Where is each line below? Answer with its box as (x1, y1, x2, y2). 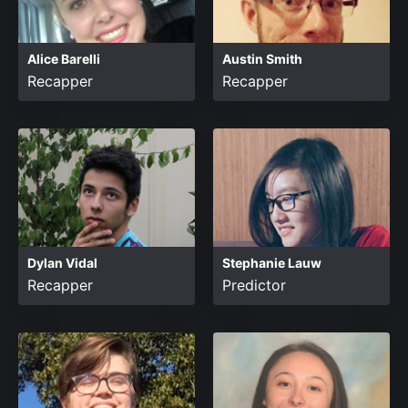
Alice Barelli (27, 51, 100, 66)
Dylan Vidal (27, 255, 97, 270)
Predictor (222, 276, 286, 294)
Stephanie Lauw (222, 255, 321, 270)
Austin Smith (222, 51, 302, 66)
